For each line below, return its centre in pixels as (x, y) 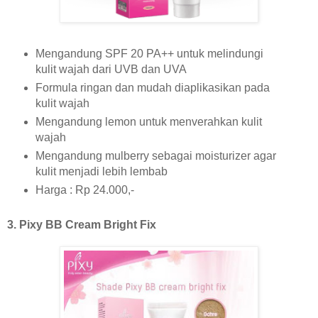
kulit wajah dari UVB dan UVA (111, 70)
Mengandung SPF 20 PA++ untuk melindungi (149, 54)
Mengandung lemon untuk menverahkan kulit (148, 122)
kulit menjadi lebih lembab (103, 172)
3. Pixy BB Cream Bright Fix (83, 225)
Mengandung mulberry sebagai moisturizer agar (155, 156)
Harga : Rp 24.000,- (86, 190)
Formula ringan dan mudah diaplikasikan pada (152, 88)
